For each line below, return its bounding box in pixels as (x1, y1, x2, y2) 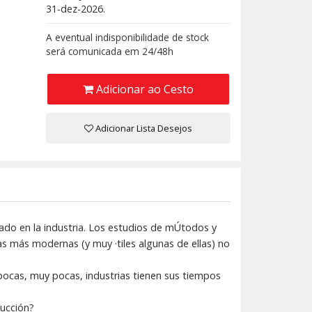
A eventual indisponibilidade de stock (45, 31, 209, 44)
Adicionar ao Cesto (93, 81, 194, 97)
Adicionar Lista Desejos (93, 122, 192, 134)
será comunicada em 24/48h (45, 45, 173, 58)
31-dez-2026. (45, 2, 105, 15)
